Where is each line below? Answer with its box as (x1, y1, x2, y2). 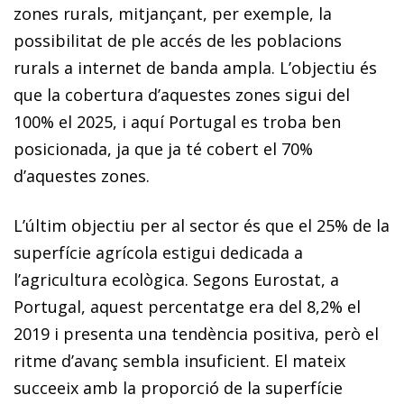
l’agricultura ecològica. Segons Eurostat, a (14, 268, 339, 290)
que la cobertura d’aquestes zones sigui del (14, 83, 350, 106)
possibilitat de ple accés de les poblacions (14, 29, 342, 51)
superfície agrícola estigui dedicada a (14, 241, 303, 263)
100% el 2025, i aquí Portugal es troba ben (14, 110, 341, 133)
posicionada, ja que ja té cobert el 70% (14, 137, 313, 160)
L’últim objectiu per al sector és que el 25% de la (14, 214, 390, 236)
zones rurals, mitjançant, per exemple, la (14, 2, 332, 24)
